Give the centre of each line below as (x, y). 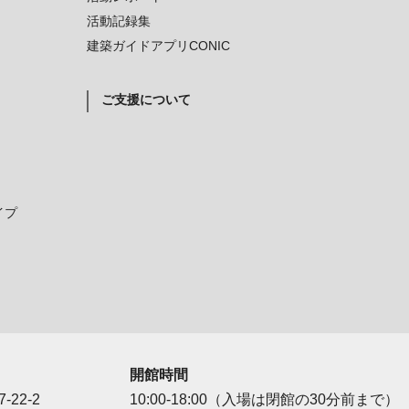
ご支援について (146, 100)
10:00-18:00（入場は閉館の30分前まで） (264, 399)
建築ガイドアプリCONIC (158, 46)
